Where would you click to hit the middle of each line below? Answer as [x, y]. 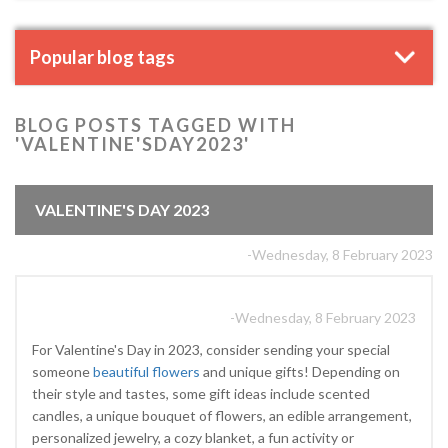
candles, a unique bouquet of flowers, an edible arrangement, [222, 415]
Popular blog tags [102, 57]
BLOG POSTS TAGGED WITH [155, 125]
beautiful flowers [146, 371]
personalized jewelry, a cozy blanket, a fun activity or [193, 437]
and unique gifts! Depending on [300, 371]
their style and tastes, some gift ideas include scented [201, 393]
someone [62, 371]
